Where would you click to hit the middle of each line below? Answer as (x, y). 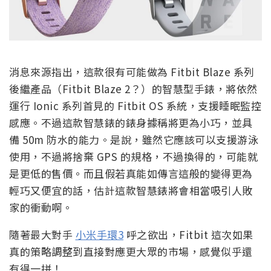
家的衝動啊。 (41, 207)
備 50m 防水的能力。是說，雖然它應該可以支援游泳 (134, 139)
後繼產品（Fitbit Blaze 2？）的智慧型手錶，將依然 (133, 88)
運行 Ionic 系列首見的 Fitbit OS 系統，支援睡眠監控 (135, 105)
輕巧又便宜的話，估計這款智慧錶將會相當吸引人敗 (131, 190)
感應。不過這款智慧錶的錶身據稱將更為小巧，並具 (131, 122)
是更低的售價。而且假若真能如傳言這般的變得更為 (131, 173)
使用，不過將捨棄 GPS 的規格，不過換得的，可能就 (133, 156)
